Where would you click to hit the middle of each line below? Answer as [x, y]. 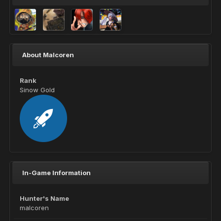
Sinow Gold [37, 90]
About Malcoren [48, 55]
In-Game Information [56, 173]
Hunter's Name [44, 198]
